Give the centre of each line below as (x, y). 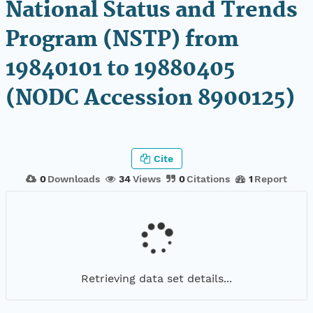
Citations (208, 179)
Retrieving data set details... (156, 278)
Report (271, 179)
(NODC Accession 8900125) (150, 99)
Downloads (74, 179)
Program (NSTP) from (122, 40)
